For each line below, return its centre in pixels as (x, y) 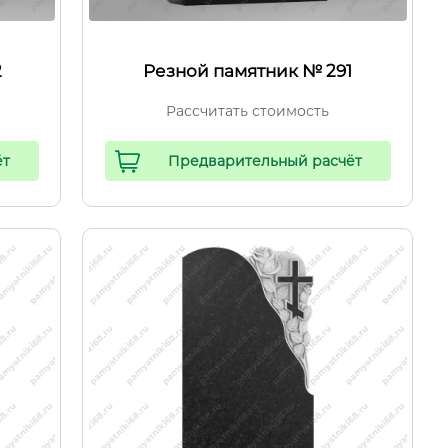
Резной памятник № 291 (248, 71)
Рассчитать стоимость (248, 111)
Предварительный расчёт (265, 161)
